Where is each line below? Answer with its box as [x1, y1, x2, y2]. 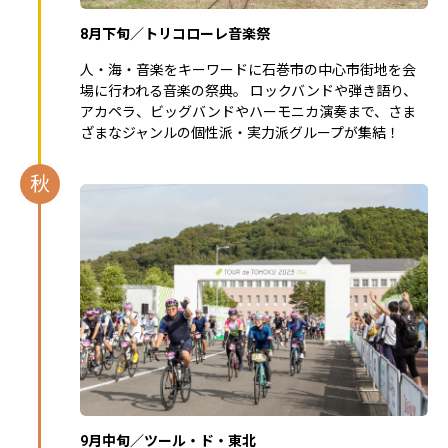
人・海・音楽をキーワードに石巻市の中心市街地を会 [80, 61, 416, 78]
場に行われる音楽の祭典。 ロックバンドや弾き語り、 [80, 82, 417, 99]
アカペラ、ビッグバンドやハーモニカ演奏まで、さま [80, 103, 416, 120]
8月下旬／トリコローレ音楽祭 [80, 25, 270, 42]
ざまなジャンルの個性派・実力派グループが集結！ [80, 124, 400, 141]
